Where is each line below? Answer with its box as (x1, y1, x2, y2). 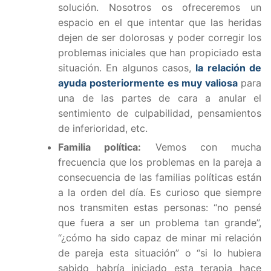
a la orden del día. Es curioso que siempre (58, 186, 261, 199)
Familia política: (58, 141, 142, 154)
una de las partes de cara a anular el (58, 92, 261, 105)
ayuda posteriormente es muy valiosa (58, 77, 241, 90)
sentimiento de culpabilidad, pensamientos (58, 107, 261, 120)
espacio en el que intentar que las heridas (58, 16, 261, 29)
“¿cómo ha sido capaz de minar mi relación (58, 232, 261, 244)
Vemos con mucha (141, 141, 261, 154)
